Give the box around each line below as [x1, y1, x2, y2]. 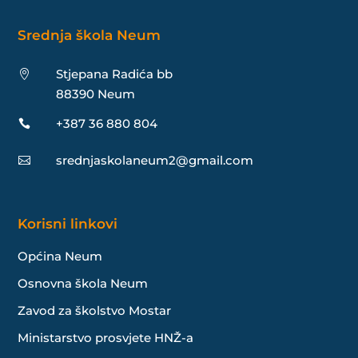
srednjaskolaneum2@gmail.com [55, 152, 253, 168]
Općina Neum [18, 248, 103, 264]
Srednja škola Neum [18, 26, 161, 43]
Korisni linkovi [18, 215, 118, 232]
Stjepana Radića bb [55, 66, 173, 82]
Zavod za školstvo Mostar [18, 302, 172, 318]
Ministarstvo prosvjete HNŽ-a [18, 329, 194, 345]
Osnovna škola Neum [18, 275, 149, 291]
